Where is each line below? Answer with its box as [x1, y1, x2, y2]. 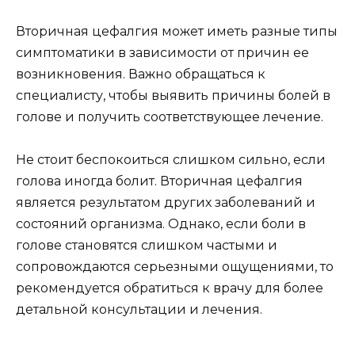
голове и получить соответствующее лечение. [16, 109, 323, 124]
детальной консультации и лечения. [16, 301, 262, 317]
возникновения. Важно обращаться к [16, 66, 265, 82]
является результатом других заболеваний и [16, 194, 315, 210]
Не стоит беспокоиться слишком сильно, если [16, 151, 326, 167]
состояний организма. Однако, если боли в [16, 216, 306, 231]
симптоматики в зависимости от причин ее [16, 44, 309, 60]
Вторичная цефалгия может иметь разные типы [16, 23, 338, 39]
